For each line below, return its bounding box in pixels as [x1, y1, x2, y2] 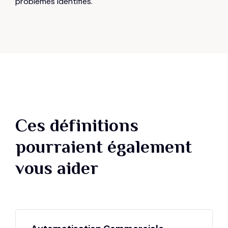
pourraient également [15, 136, 192, 157]
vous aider [15, 158, 98, 178]
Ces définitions [15, 115, 138, 135]
